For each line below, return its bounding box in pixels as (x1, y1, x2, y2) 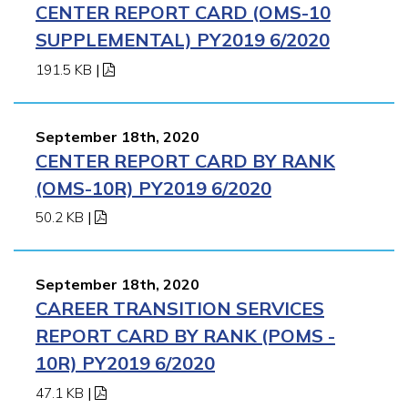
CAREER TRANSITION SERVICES (36, 297, 324, 321)
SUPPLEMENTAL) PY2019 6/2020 (36, 27, 330, 51)
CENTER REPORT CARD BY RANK (36, 148, 335, 172)
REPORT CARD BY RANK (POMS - (36, 324, 335, 348)
